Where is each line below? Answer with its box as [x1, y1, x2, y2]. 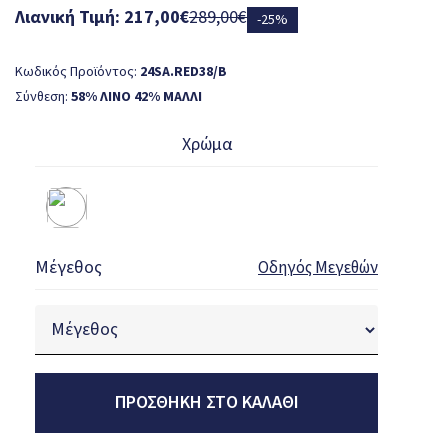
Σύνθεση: [15, 87, 71, 108]
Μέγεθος [35, 255, 102, 281]
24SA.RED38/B [140, 62, 227, 83]
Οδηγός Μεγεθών [258, 256, 378, 281]
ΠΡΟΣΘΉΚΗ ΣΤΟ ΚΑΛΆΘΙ [114, 390, 299, 416]
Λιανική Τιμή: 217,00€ [15, 5, 189, 31]
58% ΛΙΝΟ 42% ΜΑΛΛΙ [71, 87, 202, 108]
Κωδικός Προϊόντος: [15, 62, 140, 83]
